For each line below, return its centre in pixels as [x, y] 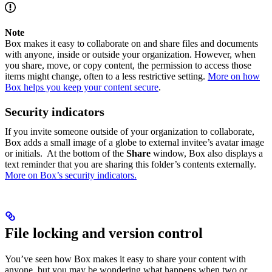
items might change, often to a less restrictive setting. [106, 76]
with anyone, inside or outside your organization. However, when [130, 54]
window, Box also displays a [207, 153]
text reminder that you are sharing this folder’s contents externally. [131, 164]
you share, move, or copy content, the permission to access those [128, 65]
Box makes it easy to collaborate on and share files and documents [131, 43]
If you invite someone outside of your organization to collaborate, [130, 131]
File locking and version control [104, 233]
